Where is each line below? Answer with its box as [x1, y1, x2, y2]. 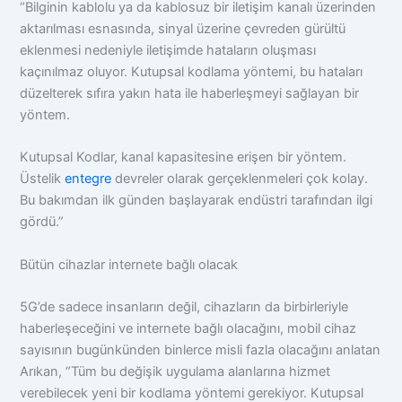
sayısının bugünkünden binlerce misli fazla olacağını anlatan [20, 342, 381, 359]
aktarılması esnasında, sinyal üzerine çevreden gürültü [20, 21, 346, 38]
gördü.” [20, 214, 65, 231]
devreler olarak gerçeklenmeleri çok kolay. [111, 170, 369, 188]
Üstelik [20, 170, 66, 188]
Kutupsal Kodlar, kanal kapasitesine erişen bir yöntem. [20, 149, 347, 166]
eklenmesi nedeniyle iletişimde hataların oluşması [20, 42, 317, 59]
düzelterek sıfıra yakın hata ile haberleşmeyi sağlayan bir [20, 85, 360, 102]
